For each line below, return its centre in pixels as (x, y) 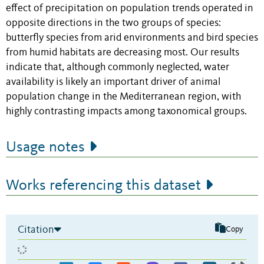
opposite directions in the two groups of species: (113, 23)
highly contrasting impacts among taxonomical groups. (126, 111)
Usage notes (45, 147)
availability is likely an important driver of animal (113, 82)
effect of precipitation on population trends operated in (130, 8)
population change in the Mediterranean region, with (123, 97)
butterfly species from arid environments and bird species (132, 38)
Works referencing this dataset (103, 185)
